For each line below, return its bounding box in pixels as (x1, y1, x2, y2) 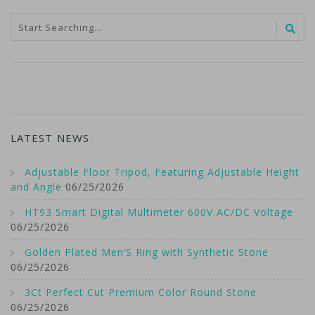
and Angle (11, 180, 62, 194)
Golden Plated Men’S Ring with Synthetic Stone (25, 245, 269, 259)
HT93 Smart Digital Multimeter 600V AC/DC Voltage (25, 205, 293, 219)
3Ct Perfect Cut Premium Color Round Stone (25, 285, 257, 300)
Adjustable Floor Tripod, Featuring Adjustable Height (25, 165, 300, 179)
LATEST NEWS (11, 131, 89, 146)
